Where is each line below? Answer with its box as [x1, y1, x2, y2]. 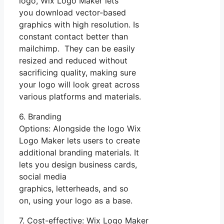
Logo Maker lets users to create [19, 135, 140, 145]
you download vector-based [19, 7, 126, 17]
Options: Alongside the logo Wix [19, 123, 141, 133]
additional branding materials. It [19, 147, 139, 157]
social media [19, 171, 66, 181]
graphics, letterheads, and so [19, 183, 128, 193]
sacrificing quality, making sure [19, 67, 136, 77]
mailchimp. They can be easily [19, 43, 135, 53]
